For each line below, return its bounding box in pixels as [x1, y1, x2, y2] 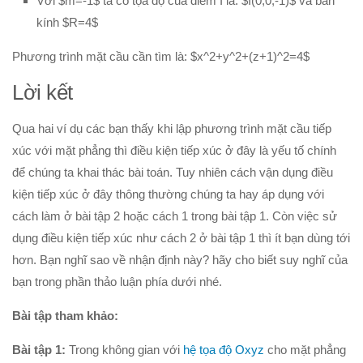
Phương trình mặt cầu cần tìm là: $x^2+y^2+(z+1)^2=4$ [12, 49, 310, 64]
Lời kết [12, 80, 73, 105]
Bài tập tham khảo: [12, 309, 118, 323]
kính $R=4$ [36, 15, 98, 30]
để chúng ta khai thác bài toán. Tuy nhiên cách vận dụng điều [12, 165, 333, 180]
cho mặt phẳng [264, 343, 346, 357]
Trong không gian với [66, 343, 183, 357]
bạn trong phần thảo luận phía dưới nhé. [12, 275, 222, 289]
